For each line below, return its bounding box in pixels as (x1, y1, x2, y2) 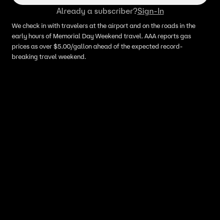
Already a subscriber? (56, 6, 137, 16)
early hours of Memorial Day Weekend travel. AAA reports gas (12, 32, 191, 40)
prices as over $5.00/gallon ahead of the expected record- (12, 42, 183, 51)
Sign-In (137, 6, 164, 16)
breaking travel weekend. (12, 53, 86, 61)
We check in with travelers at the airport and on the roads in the (12, 22, 195, 30)
